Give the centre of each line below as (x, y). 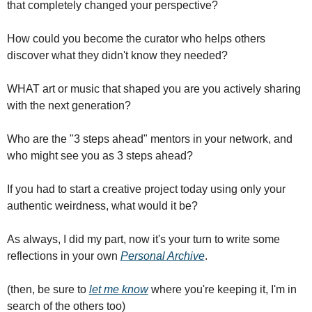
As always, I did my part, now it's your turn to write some (143, 240)
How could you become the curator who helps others (136, 39)
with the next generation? (69, 106)
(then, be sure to (48, 290)
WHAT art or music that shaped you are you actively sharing (154, 89)
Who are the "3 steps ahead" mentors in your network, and (149, 139)
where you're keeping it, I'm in (222, 290)
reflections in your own (63, 256)
